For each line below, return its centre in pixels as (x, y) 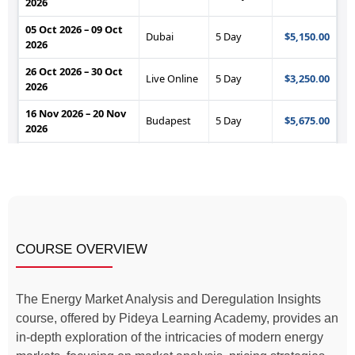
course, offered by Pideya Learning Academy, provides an (177, 319)
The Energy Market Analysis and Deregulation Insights (168, 300)
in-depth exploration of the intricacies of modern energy (170, 338)
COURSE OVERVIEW (82, 250)
